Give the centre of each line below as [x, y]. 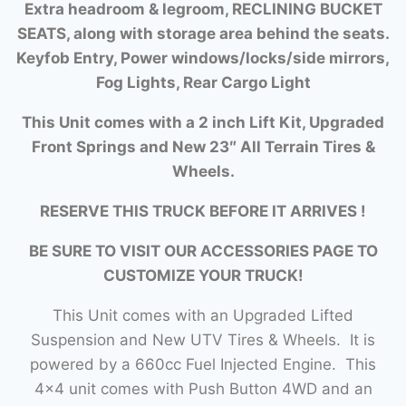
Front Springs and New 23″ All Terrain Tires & [203, 146]
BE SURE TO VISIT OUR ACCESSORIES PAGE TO [203, 251]
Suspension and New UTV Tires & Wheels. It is [203, 339]
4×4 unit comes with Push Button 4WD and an [203, 388]
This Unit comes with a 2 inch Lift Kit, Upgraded [203, 122]
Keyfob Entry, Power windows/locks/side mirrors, [203, 58]
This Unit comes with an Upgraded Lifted [203, 315]
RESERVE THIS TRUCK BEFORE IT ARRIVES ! [203, 211]
